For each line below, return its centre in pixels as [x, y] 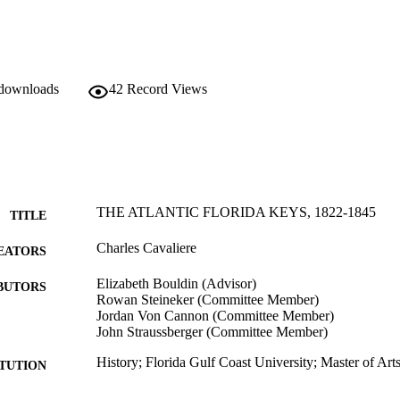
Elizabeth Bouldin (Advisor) [176, 284]
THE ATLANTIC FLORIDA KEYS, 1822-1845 [236, 212]
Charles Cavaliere [146, 248]
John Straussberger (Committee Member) [212, 332]
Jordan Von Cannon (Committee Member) [215, 316]
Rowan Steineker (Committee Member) [208, 300]
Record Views [167, 89]
